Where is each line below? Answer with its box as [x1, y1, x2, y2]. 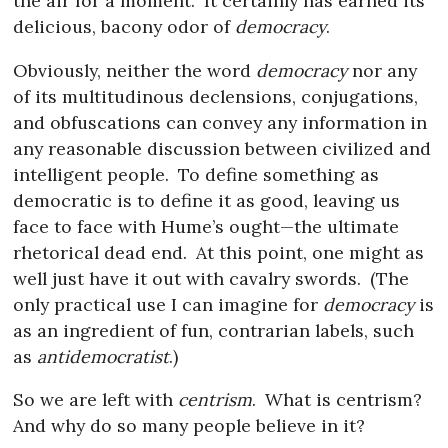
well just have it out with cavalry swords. [13, 266, 362, 290]
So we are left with [13, 388, 179, 412]
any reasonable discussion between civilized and [13, 136, 432, 160]
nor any [347, 58, 418, 82]
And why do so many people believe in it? [13, 414, 366, 438]
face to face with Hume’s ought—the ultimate [13, 214, 400, 238]
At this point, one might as [190, 240, 424, 264]
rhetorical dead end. [13, 240, 188, 264]
